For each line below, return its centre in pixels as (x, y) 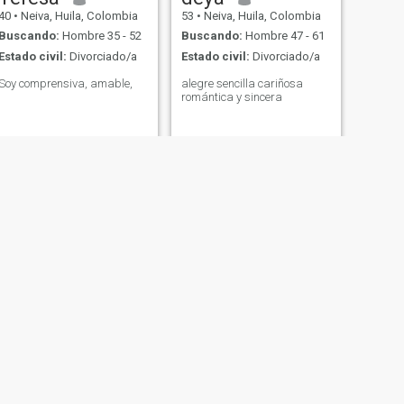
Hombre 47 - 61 (283, 36)
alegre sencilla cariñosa (242, 83)
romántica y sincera (231, 96)
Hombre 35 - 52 (100, 36)
